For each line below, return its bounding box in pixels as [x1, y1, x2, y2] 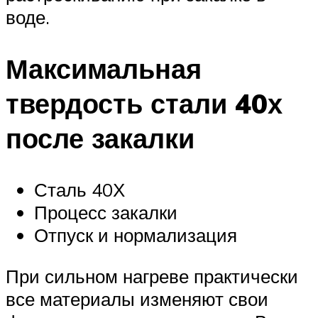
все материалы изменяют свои [6, 287, 268, 310]
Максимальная [6, 51, 202, 87]
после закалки [6, 121, 194, 156]
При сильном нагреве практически [6, 264, 298, 287]
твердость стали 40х [6, 86, 283, 121]
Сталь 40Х [34, 177, 125, 201]
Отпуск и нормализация [34, 223, 237, 246]
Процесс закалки [34, 200, 177, 224]
